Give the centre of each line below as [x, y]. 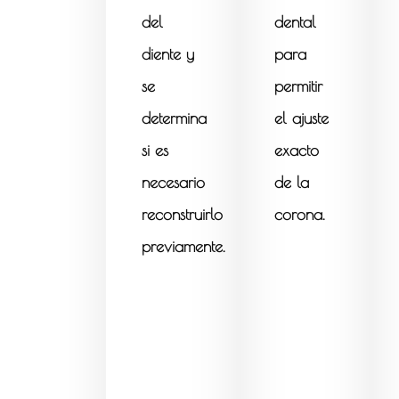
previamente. [184, 247]
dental [296, 22]
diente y [168, 54]
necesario [174, 183]
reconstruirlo [183, 215]
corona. [300, 215]
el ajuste [302, 118]
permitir [299, 86]
